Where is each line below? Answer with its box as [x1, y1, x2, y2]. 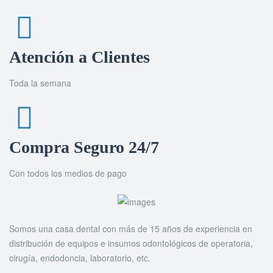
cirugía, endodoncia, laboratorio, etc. [9, 252, 151, 264]
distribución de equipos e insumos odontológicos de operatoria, [9, 237, 253, 250]
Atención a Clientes [9, 48, 150, 66]
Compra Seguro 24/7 [9, 138, 159, 157]
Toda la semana [9, 77, 71, 89]
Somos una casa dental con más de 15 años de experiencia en [9, 222, 252, 235]
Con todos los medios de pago [9, 167, 127, 179]
